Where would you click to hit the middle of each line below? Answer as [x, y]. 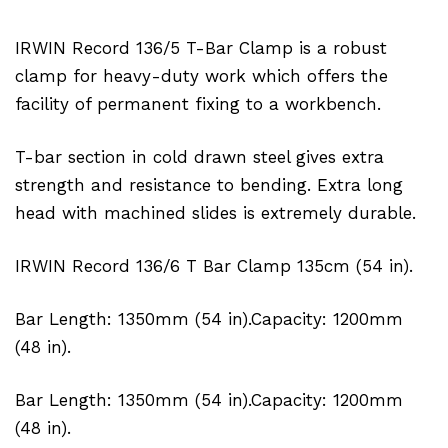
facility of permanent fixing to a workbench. [198, 103]
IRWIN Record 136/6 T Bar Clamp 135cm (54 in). [214, 265]
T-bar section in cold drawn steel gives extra [199, 156]
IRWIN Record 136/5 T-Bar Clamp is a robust [201, 47]
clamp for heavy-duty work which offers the [201, 75]
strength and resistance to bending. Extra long [209, 184]
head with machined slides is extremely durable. [215, 212]
